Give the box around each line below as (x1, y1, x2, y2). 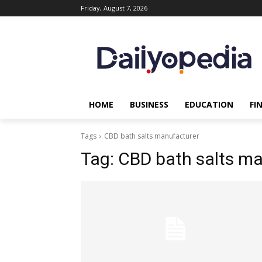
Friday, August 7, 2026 (81, 4, 147, 12)
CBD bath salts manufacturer (104, 131, 199, 141)
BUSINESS (130, 99, 168, 110)
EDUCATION (185, 99, 233, 110)
